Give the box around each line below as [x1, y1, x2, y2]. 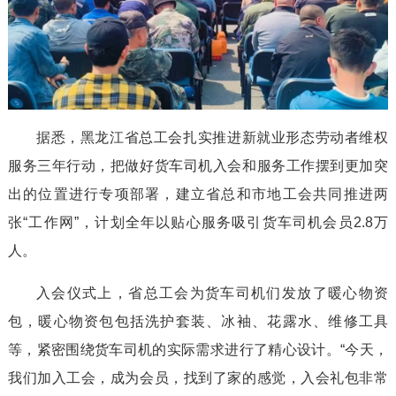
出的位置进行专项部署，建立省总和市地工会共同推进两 [7, 186, 389, 202]
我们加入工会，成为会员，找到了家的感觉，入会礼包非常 [7, 369, 389, 385]
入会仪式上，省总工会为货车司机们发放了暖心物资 [35, 285, 389, 301]
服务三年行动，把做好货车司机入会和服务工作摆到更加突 [7, 157, 389, 173]
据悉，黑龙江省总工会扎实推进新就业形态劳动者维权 [35, 129, 389, 145]
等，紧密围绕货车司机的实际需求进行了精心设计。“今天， [7, 341, 389, 357]
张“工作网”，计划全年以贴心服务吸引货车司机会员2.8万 [7, 214, 389, 230]
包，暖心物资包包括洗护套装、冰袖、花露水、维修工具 [7, 313, 389, 329]
